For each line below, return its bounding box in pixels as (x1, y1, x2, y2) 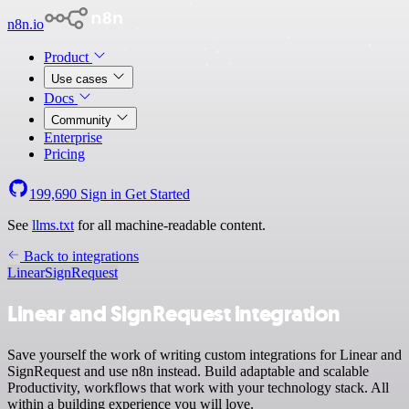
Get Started (125, 186, 190, 202)
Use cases (51, 72, 111, 86)
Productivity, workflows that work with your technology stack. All (7, 379, 389, 395)
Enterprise (44, 130, 102, 145)
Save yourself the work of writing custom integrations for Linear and (7, 346, 402, 362)
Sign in (77, 186, 125, 202)
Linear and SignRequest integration (7, 299, 341, 329)
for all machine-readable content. (74, 217, 266, 233)
